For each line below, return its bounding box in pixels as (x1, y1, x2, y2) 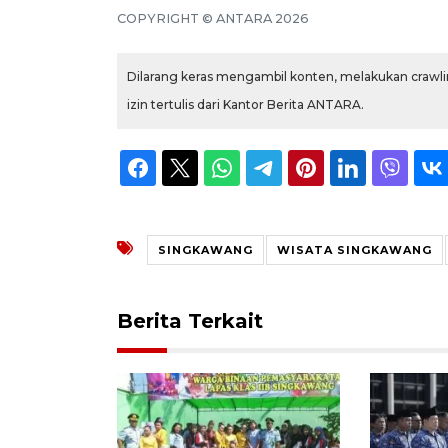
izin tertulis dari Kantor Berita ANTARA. (127, 96, 364, 112)
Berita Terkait (117, 308, 263, 333)
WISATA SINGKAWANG (277, 242, 432, 257)
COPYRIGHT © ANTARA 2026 (117, 10, 309, 26)
